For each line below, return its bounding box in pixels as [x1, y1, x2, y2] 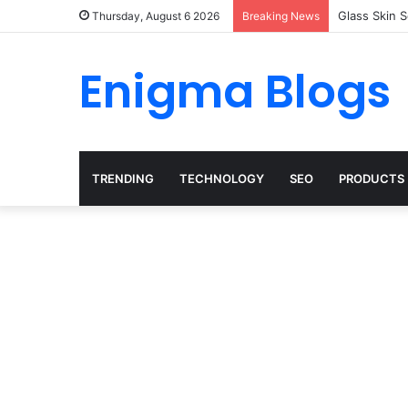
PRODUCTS [339, 171, 404, 186]
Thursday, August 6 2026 [89, 9, 219, 23]
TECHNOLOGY [179, 171, 264, 186]
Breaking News [242, 9, 320, 23]
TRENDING [92, 171, 154, 186]
